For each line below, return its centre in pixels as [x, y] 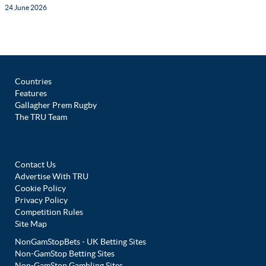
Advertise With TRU [52, 177]
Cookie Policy [40, 189]
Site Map [31, 224]
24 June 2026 [26, 8]
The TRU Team [41, 117]
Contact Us [35, 165]
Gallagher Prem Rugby [56, 105]
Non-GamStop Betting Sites [65, 254]
